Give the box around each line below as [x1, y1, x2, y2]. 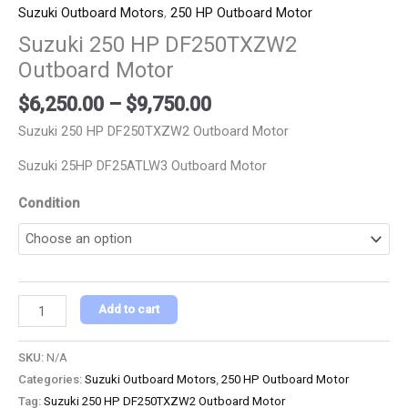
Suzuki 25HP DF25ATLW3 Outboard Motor [18, 158, 267, 175]
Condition [18, 194, 80, 211]
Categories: [18, 372, 85, 387]
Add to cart [97, 302, 159, 317]
